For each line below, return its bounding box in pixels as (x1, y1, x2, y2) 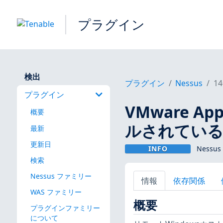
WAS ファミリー (30, 187, 82, 197)
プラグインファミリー (30, 203, 100, 213)
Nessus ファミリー (30, 171, 92, 181)
